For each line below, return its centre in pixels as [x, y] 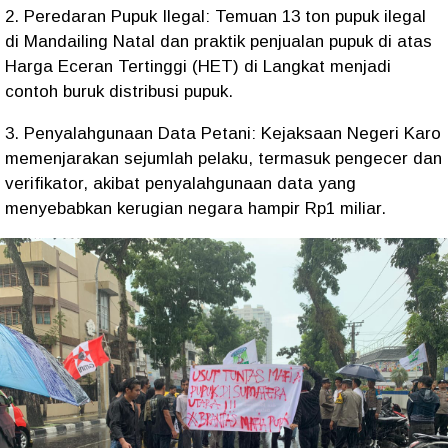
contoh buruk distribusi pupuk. [119, 91]
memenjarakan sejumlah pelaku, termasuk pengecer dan [223, 158]
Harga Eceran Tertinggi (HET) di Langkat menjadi [198, 66]
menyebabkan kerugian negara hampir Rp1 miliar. [195, 208]
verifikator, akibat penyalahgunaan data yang [180, 183]
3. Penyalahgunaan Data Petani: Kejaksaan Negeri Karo [223, 133]
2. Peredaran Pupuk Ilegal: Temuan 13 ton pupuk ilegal [215, 16]
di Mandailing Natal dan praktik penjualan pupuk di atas [218, 41]
